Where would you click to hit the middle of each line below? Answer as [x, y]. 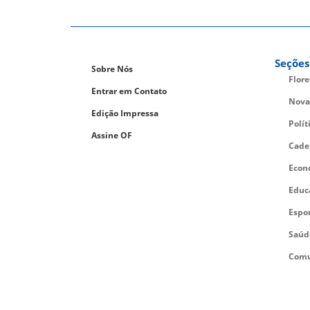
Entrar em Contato [129, 91]
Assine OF [112, 136]
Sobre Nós [112, 69]
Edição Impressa [125, 113]
